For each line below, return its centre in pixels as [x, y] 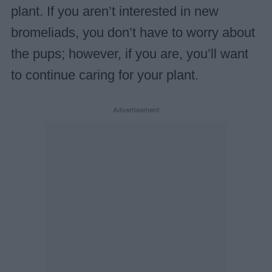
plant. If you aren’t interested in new [114, 11]
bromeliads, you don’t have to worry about [133, 32]
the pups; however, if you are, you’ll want [129, 54]
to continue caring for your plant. [104, 75]
